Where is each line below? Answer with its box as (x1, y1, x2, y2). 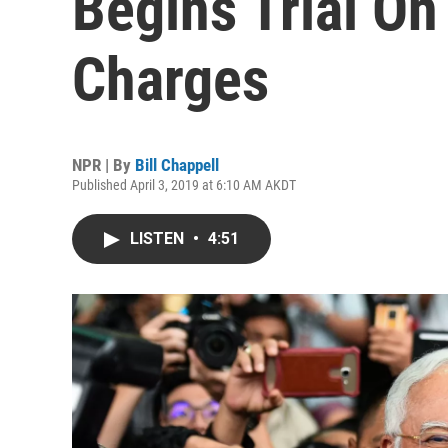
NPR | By (72, 155, 135, 175)
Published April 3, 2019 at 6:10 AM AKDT (72, 177, 296, 193)
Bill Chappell (135, 155, 219, 175)
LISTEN (130, 229, 188, 248)
